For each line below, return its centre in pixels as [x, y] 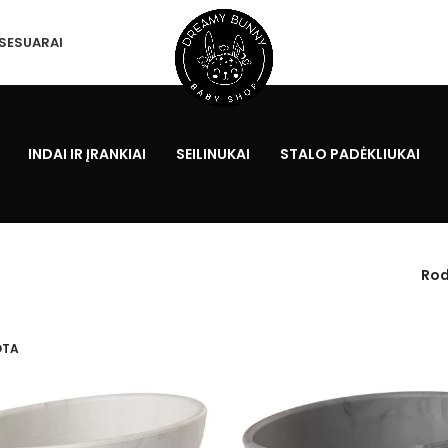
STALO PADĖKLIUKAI [350, 154]
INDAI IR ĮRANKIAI [87, 154]
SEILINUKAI [213, 154]
